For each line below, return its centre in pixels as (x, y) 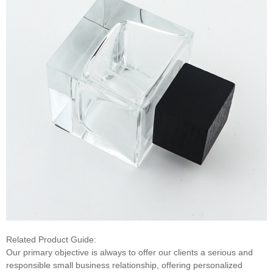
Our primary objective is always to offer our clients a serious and (129, 253)
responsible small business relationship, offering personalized (124, 265)
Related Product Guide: (51, 240)
